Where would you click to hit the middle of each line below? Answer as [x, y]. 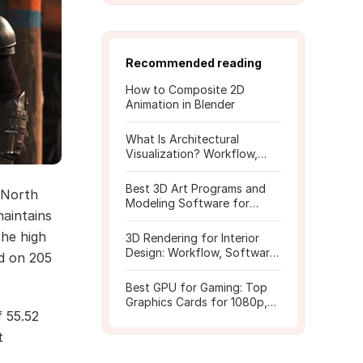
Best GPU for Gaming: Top [196, 287]
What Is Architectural [182, 139]
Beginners [152, 218]
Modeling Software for [188, 203]
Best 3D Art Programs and [196, 188]
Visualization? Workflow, [192, 154]
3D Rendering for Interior [192, 238]
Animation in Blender [180, 104]
